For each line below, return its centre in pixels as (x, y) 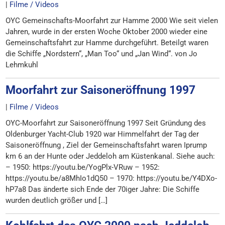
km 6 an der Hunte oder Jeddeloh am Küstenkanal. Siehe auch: (110, 156)
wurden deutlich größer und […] (57, 200)
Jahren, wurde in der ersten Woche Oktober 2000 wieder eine (107, 32)
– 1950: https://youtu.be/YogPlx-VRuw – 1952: (83, 167)
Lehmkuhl (22, 65)
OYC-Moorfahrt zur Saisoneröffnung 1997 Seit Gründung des (106, 123)
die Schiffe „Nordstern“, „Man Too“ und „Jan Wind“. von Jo (102, 54)
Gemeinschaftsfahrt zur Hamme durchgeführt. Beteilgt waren (107, 43)
